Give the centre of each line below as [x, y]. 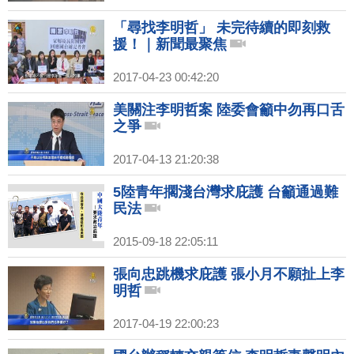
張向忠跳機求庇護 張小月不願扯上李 [229, 275]
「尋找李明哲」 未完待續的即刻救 [222, 28]
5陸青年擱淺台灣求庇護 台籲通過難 [226, 192]
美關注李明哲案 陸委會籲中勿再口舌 [229, 110]
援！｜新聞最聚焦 [170, 45]
